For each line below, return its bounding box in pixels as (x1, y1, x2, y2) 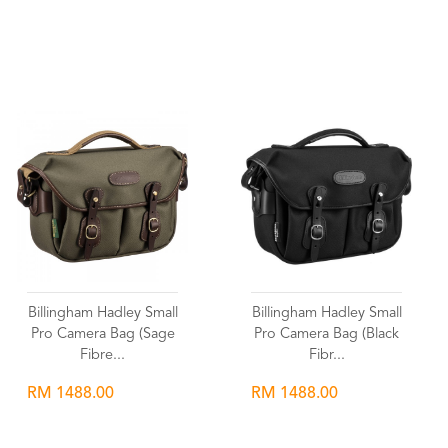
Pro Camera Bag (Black (254, 327, 399, 342)
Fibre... (80, 348, 125, 363)
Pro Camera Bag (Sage (30, 327, 175, 342)
